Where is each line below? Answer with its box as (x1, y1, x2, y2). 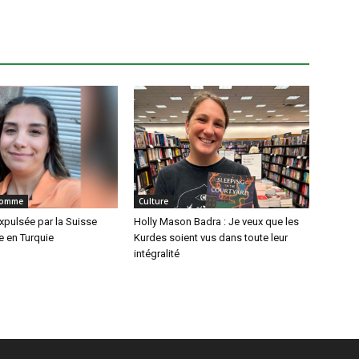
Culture (139, 196, 169, 208)
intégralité (134, 248, 180, 260)
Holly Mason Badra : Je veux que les (134, 216, 300, 228)
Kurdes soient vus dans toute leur (134, 232, 288, 244)
